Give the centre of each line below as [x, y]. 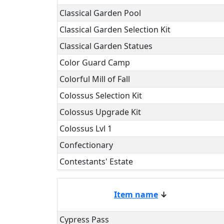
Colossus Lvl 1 [86, 128]
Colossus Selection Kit [101, 95]
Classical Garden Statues [106, 46]
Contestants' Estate [96, 161]
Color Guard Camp [95, 62]
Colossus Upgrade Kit [100, 112]
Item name [136, 194]
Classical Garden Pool [100, 13]
